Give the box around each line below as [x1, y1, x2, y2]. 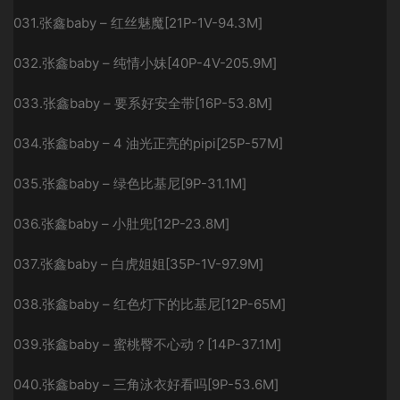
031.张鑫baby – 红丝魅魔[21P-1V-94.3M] [13, 14, 262, 31]
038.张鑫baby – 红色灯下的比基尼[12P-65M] [13, 296, 286, 312]
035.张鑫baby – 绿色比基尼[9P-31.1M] [13, 175, 246, 192]
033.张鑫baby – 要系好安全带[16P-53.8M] [13, 95, 272, 112]
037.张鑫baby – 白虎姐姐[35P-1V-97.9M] [13, 255, 263, 272]
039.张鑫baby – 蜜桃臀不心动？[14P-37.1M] [13, 336, 281, 353]
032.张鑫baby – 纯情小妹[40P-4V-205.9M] [13, 54, 277, 71]
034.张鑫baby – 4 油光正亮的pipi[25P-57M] [13, 135, 283, 152]
